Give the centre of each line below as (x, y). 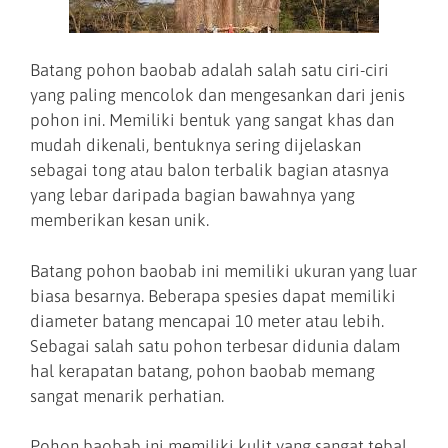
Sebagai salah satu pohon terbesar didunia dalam (215, 345)
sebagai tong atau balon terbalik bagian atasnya (209, 170)
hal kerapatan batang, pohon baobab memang (202, 370)
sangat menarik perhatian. (127, 395)
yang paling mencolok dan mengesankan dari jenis (217, 95)
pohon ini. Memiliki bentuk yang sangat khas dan (212, 120)
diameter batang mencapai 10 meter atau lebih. (207, 320)
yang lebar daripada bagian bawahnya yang (192, 195)
